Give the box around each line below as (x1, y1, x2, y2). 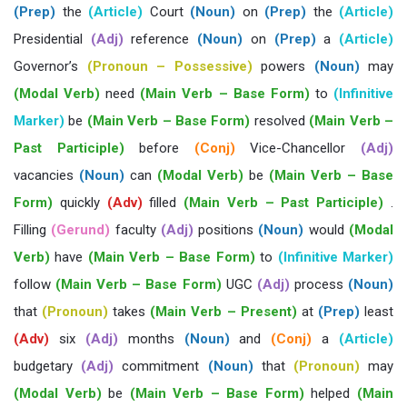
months (117, 331, 184, 347)
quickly (53, 194, 107, 211)
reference (123, 31, 198, 47)
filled (142, 194, 184, 211)
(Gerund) (51, 222, 111, 238)
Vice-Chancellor (234, 140, 362, 156)
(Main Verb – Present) (150, 303, 297, 320)
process (289, 276, 349, 293)
